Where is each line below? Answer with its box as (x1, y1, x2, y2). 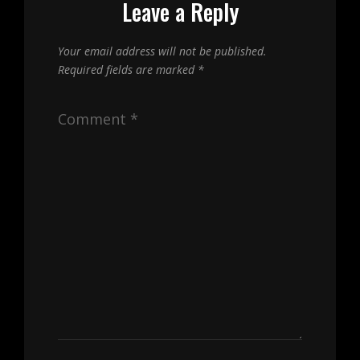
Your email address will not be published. (58, 43, 267, 59)
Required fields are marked (58, 61, 198, 77)
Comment (58, 108, 130, 129)
